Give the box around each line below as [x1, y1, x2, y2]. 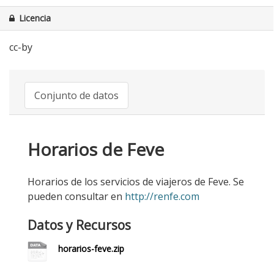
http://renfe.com [125, 190, 199, 203]
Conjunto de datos [34, 89, 119, 102]
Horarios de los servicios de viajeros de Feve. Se [28, 175, 244, 188]
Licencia [17, 12, 51, 24]
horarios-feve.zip [58, 243, 124, 254]
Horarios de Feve [28, 138, 164, 161]
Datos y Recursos [28, 217, 131, 234]
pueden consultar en [28, 190, 125, 203]
